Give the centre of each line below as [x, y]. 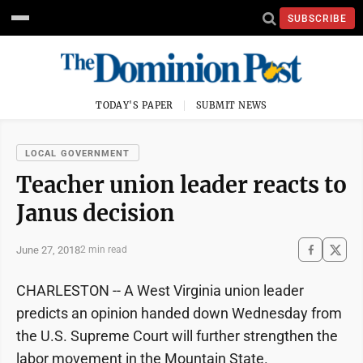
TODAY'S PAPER [135, 105]
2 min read [104, 250]
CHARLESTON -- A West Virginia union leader [160, 290]
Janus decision [96, 213]
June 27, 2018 [48, 250]
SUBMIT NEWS [232, 105]
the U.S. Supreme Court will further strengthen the [177, 336]
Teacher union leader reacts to [181, 185]
